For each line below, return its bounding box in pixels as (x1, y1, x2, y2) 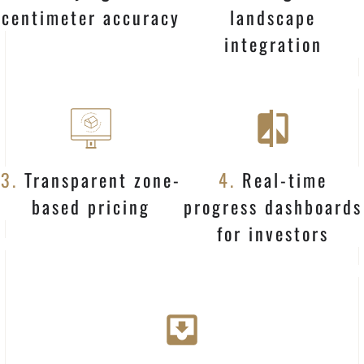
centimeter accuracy (2, 4, 180, 31)
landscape (230, 4, 316, 31)
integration (223, 31, 323, 58)
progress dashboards (184, 193, 362, 219)
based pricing (32, 193, 150, 219)
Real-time (236, 166, 327, 193)
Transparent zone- (18, 166, 181, 193)
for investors (217, 219, 329, 246)
